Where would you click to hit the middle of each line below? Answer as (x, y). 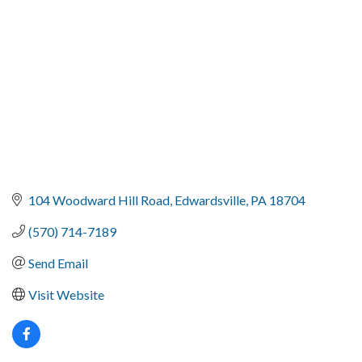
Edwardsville (210, 200)
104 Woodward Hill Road (99, 200)
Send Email (58, 263)
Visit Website (66, 294)
